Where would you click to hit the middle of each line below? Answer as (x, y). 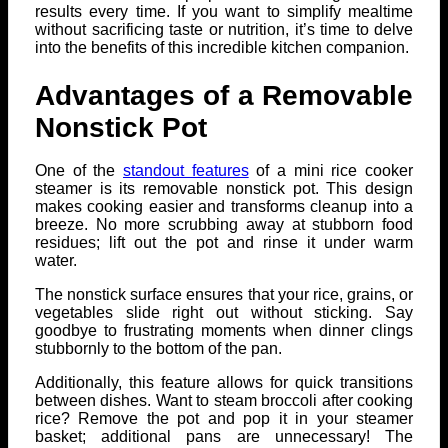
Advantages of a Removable (224, 96)
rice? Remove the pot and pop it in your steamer (224, 419)
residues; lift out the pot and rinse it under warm (224, 243)
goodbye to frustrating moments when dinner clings (224, 331)
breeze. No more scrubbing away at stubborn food (224, 225)
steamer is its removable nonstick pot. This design (224, 189)
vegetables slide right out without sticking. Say (224, 313)
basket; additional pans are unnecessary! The (224, 437)
